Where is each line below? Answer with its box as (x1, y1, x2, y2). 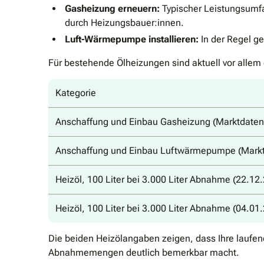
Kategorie (55, 87, 96, 98)
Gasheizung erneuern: (65, 2, 160, 14)
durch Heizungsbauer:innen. (65, 16, 184, 28)
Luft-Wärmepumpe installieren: (65, 33, 199, 45)
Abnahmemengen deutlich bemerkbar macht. (48, 246, 239, 258)
